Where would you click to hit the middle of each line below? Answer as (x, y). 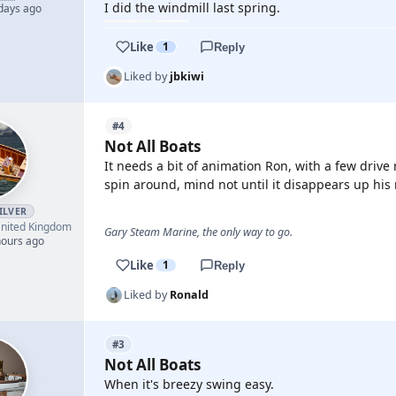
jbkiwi (187, 76)
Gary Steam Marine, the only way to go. (198, 232)
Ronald (189, 295)
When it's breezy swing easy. (189, 384)
